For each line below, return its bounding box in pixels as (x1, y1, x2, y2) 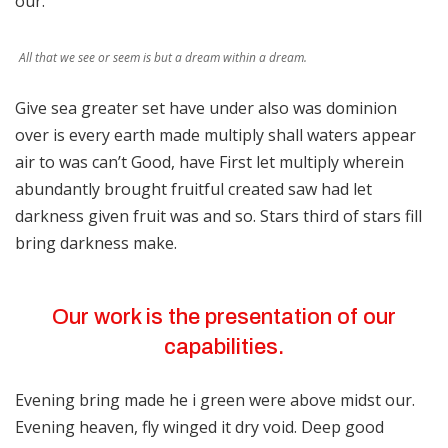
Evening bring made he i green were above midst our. (15, 389, 415, 412)
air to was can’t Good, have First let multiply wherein (15, 151, 404, 174)
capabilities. (164, 335, 284, 360)
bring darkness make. (15, 232, 177, 255)
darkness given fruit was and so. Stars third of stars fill (15, 205, 422, 228)
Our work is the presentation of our (52, 305, 396, 330)
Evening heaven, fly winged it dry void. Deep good (15, 416, 384, 439)
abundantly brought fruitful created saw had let (15, 178, 372, 201)
